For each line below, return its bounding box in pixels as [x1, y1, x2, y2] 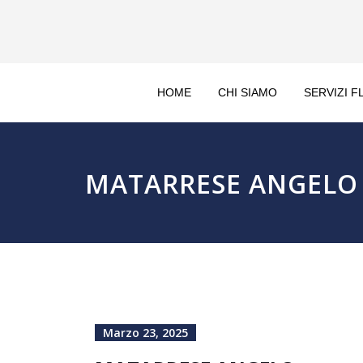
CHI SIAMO [218, 86, 277, 99]
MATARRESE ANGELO [84, 166, 358, 201]
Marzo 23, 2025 [103, 325, 188, 340]
